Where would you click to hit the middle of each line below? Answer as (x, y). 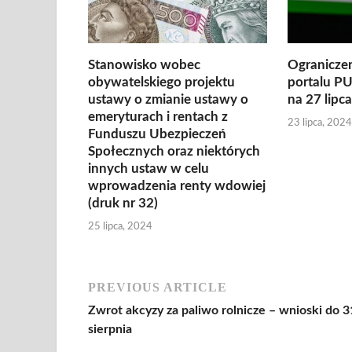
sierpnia (110, 329)
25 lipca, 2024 (120, 226)
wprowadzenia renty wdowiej (177, 186)
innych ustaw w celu (148, 169)
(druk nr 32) (123, 203)
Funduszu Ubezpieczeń (157, 134)
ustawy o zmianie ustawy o (168, 99)
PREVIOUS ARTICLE (158, 287)
